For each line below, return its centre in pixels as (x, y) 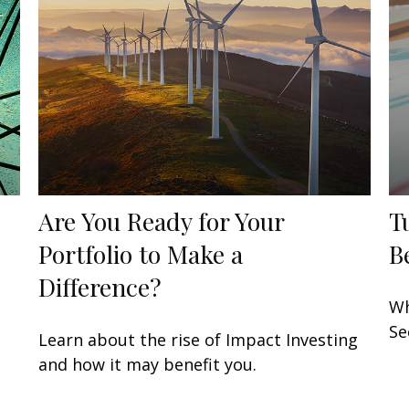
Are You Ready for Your (162, 221)
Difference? (100, 287)
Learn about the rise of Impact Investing (199, 340)
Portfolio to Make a (141, 254)
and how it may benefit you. (148, 365)
